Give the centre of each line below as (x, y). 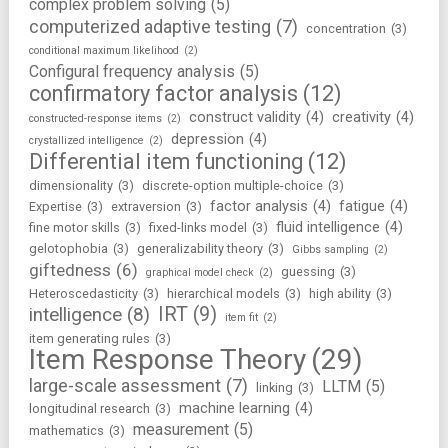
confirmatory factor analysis (163, 94)
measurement (180, 430)
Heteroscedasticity (83, 294)
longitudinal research (89, 409)
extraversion (145, 207)
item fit (241, 318)
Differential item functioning (165, 162)
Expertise (55, 207)
